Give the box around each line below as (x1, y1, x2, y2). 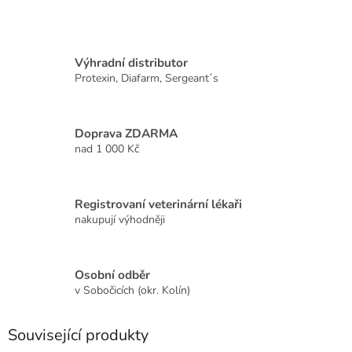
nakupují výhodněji (75, 211, 165, 227)
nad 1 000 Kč (75, 141, 139, 156)
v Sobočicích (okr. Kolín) (75, 282, 190, 298)
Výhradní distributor (75, 53, 188, 71)
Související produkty (8, 324, 148, 346)
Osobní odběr (75, 266, 150, 283)
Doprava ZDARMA (75, 124, 178, 141)
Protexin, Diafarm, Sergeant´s (75, 70, 218, 86)
